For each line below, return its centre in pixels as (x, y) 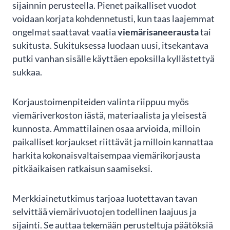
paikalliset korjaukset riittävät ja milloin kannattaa (113, 142)
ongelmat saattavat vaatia (65, 32)
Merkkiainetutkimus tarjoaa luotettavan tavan (105, 199)
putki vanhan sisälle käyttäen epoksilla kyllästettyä (113, 59)
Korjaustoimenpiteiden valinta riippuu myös (101, 102)
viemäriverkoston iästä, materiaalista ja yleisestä (109, 116)
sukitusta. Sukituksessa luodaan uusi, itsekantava (110, 46)
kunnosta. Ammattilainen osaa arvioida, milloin (106, 129)
